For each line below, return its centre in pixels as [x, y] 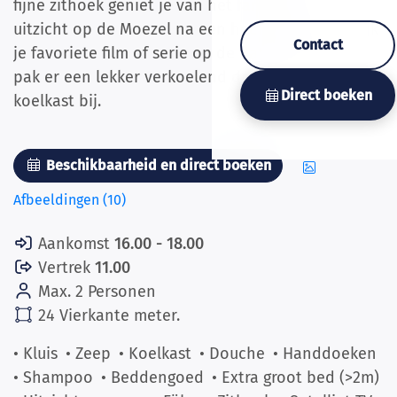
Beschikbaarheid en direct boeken [157, 165]
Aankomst [74, 244]
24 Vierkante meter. [106, 315]
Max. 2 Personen [94, 292]
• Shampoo [53, 378]
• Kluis [35, 354]
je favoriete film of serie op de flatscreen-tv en [184, 53]
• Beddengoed [152, 378]
